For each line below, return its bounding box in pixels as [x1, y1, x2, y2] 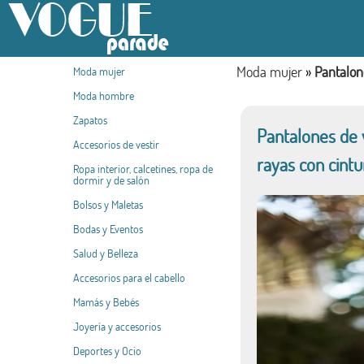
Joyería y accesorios [73, 318, 161, 334]
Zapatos [73, 112, 107, 128]
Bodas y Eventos [73, 221, 143, 236]
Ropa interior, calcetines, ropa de [73, 161, 213, 176]
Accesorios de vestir [73, 136, 159, 152]
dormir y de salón [73, 172, 149, 188]
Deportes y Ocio [73, 343, 141, 358]
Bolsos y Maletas [73, 197, 143, 212]
